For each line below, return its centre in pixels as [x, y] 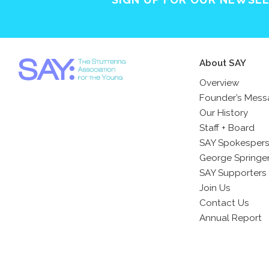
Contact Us [224, 203]
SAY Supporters [233, 173]
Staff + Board [227, 128]
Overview [219, 83]
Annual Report [231, 218]
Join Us [215, 188]
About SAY [223, 63]
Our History [224, 113]
